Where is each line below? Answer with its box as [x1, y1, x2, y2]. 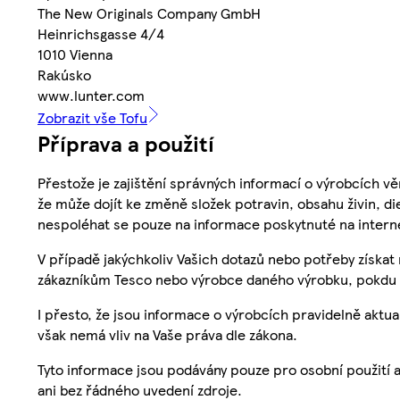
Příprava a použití [37, 128, 214, 159]
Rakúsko [37, 64, 91, 86]
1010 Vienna [37, 44, 112, 65]
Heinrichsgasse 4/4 [37, 23, 164, 45]
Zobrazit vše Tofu [37, 107, 147, 129]
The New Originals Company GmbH [37, 3, 261, 24]
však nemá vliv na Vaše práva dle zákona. [37, 324, 297, 346]
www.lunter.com [37, 85, 145, 106]
